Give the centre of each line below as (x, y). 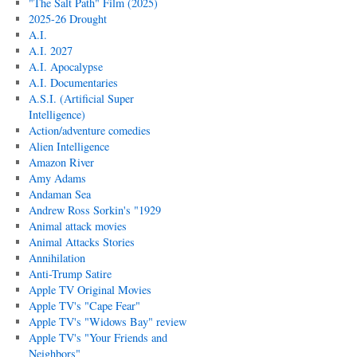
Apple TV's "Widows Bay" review (107, 322)
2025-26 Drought (67, 19)
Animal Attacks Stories (81, 242)
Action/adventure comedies (89, 130)
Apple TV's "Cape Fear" (84, 306)
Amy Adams (57, 178)
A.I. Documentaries (73, 82)
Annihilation (57, 258)
